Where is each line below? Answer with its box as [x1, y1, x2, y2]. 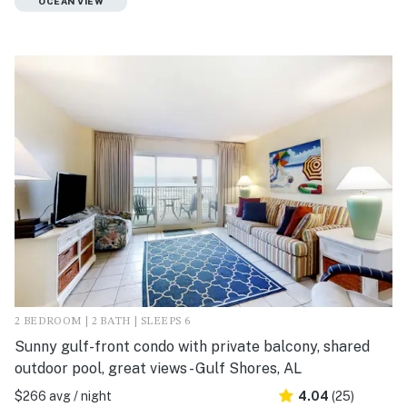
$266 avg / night [15, 389, 112, 404]
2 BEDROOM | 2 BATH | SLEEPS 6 [15, 316, 191, 328]
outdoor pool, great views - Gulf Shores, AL [15, 360, 302, 378]
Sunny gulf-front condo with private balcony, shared [15, 338, 370, 356]
